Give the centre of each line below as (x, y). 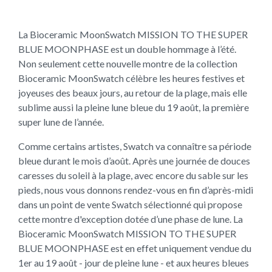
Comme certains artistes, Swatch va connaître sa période (135, 146)
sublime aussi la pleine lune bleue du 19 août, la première (134, 107)
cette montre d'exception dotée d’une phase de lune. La (131, 219)
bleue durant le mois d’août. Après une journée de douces (134, 161)
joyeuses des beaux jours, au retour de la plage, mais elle (133, 93)
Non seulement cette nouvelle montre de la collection (128, 63)
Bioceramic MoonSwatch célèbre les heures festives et (131, 78)
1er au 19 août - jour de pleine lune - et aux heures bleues (134, 263)
